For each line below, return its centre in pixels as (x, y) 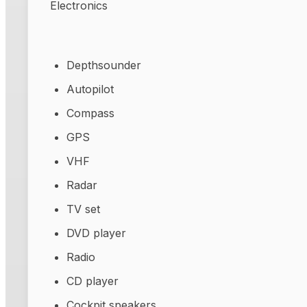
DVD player (96, 233)
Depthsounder (104, 65)
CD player (93, 281)
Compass (90, 113)
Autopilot (90, 89)
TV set (83, 209)
